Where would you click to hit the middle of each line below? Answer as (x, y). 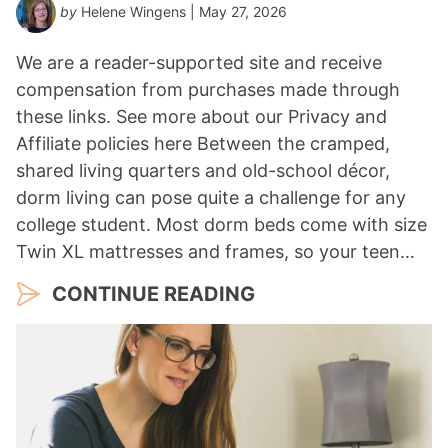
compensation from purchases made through (208, 90)
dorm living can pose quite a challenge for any (211, 198)
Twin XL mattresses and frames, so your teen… (215, 252)
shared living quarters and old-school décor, (203, 171)
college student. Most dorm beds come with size (221, 225)
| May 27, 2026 (236, 12)
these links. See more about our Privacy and (201, 117)
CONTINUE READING (153, 294)
